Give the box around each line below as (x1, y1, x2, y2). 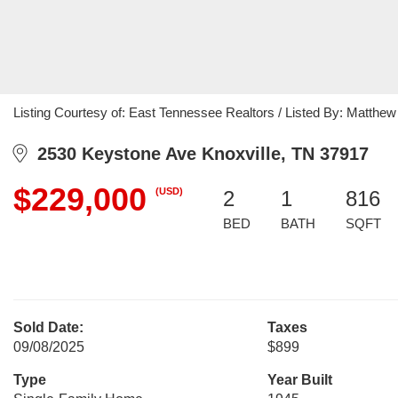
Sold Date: (13, 320, 84, 335)
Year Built (267, 372, 332, 387)
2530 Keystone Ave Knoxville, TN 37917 (27, 144, 369, 163)
